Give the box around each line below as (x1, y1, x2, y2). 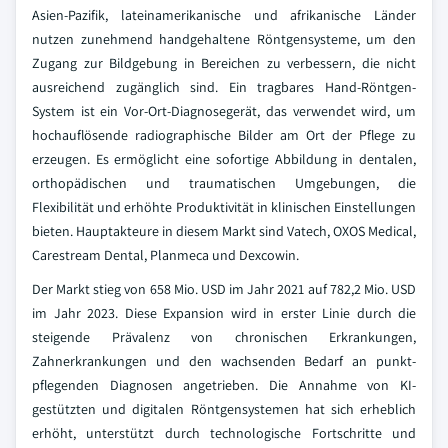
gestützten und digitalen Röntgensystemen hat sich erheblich (32, 400, 416, 418)
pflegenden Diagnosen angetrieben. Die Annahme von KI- (32, 376, 416, 394)
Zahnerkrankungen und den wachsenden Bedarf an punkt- (32, 352, 416, 370)
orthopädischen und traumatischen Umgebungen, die (32, 174, 416, 192)
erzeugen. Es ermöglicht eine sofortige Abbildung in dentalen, (32, 150, 416, 168)
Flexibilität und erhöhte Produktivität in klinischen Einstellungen (32, 198, 416, 216)
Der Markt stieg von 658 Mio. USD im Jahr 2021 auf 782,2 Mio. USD (32, 280, 416, 298)
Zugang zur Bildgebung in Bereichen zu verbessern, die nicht (32, 54, 416, 72)
